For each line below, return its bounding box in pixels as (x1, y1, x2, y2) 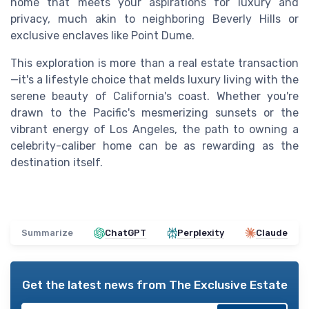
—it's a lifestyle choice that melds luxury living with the (10, 73, 299, 87)
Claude (255, 228, 288, 239)
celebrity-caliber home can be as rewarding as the (10, 139, 299, 153)
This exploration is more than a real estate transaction (10, 57, 299, 70)
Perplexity (177, 228, 224, 239)
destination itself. (10, 156, 103, 170)
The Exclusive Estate (168, 278, 288, 292)
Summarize (21, 228, 73, 239)
